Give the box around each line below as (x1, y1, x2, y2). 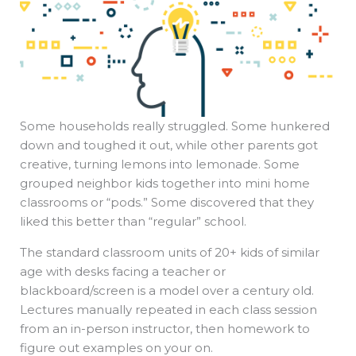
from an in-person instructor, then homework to (20, 321, 310, 337)
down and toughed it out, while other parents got (20, 137, 318, 153)
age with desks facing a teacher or (20, 264, 226, 280)
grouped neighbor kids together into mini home (20, 176, 310, 192)
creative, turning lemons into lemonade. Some (20, 157, 300, 172)
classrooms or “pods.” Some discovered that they (20, 195, 314, 211)
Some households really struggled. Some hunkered (20, 118, 330, 134)
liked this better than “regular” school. (20, 214, 246, 230)
